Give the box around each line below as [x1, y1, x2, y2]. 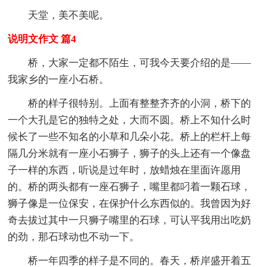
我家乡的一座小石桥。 [8, 74, 110, 86]
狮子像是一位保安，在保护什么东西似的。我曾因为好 [8, 198, 252, 210]
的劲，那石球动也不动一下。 [8, 231, 140, 243]
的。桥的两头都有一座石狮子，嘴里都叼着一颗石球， [8, 181, 252, 193]
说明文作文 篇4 [8, 33, 77, 45]
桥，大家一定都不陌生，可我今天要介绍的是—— [28, 57, 252, 69]
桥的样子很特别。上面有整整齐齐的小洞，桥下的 [28, 98, 252, 110]
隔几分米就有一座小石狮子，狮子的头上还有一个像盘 [8, 148, 252, 160]
